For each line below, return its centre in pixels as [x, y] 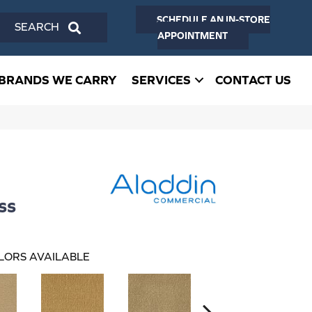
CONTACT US [253, 80]
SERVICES [161, 80]
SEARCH [105, 25]
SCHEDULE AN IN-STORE [213, 20]
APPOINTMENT [192, 36]
